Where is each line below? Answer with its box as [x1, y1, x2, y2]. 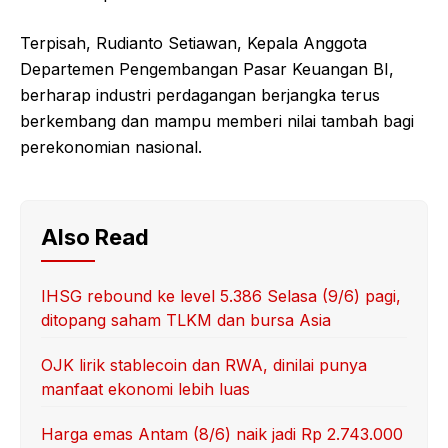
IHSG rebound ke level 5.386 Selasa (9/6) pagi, [41, 285, 401, 306]
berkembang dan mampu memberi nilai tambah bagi [20, 110, 414, 131]
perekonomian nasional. [20, 136, 202, 157]
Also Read [41, 223, 149, 250]
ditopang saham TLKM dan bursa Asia [41, 309, 331, 330]
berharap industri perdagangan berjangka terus [20, 84, 380, 105]
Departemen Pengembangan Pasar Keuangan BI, [20, 58, 394, 79]
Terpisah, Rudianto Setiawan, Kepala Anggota [20, 32, 367, 53]
